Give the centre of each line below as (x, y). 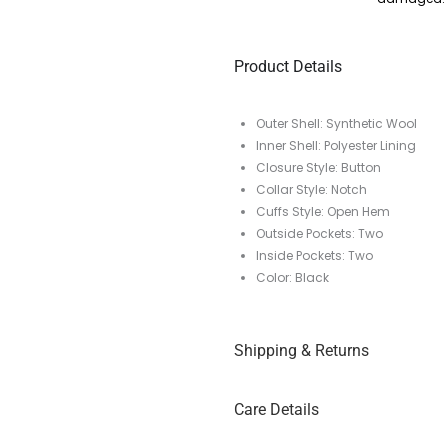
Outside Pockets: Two (319, 234)
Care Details (276, 410)
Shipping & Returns (301, 351)
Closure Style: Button (318, 168)
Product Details (288, 67)
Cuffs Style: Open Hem (323, 212)
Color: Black (292, 278)
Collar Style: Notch (311, 190)
